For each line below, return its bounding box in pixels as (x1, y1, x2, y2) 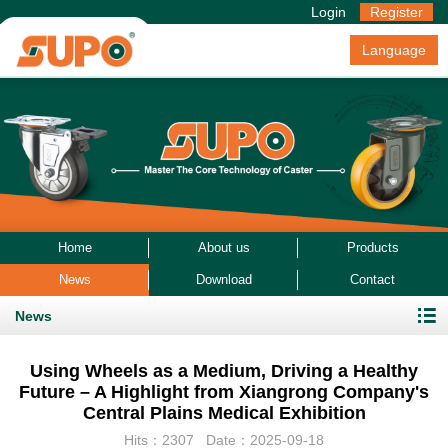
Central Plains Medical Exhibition (82, 403, 366, 424)
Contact (350, 272, 396, 288)
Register (370, 4, 423, 20)
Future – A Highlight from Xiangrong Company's (19, 382, 429, 403)
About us (197, 240, 250, 256)
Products (346, 240, 399, 256)
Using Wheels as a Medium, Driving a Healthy (30, 361, 418, 382)
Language (362, 42, 426, 58)
